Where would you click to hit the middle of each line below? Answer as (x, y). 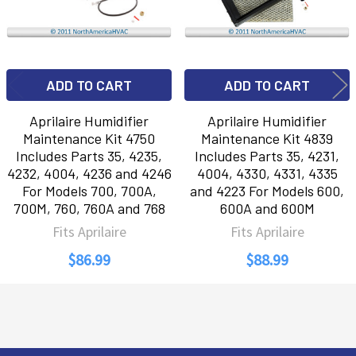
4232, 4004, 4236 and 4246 (89, 173)
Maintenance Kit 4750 (89, 138)
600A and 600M (267, 208)
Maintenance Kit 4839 (267, 138)
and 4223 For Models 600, (267, 190)
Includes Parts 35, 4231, (267, 155)
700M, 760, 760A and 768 (89, 208)
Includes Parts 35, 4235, (89, 155)
